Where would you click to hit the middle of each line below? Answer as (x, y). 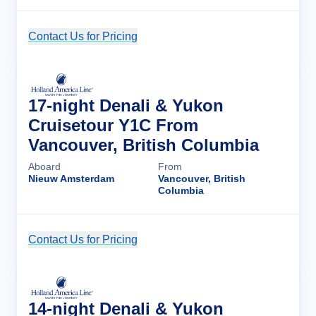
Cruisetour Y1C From (113, 125)
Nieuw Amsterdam (71, 178)
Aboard (44, 166)
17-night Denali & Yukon (126, 105)
